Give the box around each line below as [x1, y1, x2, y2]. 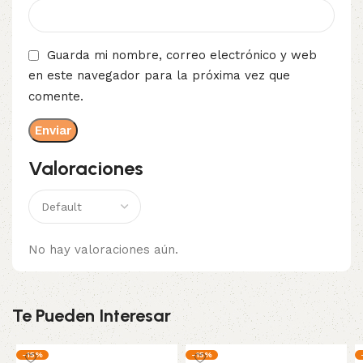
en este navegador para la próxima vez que [28, 68, 290, 83]
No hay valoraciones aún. [28, 241, 178, 257]
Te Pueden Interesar [12, 304, 171, 327]
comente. [28, 88, 83, 104]
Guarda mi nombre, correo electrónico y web [47, 48, 317, 63]
